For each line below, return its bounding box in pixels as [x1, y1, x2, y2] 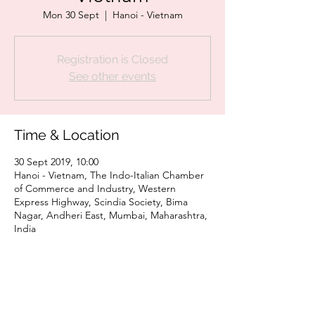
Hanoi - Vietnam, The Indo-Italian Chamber [14, 169, 204, 181]
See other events [69, 70, 156, 83]
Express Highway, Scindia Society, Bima [14, 195, 188, 208]
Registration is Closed [57, 53, 168, 66]
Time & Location [14, 127, 120, 143]
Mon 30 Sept [42, 8, 99, 21]
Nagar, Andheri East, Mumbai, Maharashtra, [14, 209, 207, 221]
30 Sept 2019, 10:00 [14, 155, 98, 168]
